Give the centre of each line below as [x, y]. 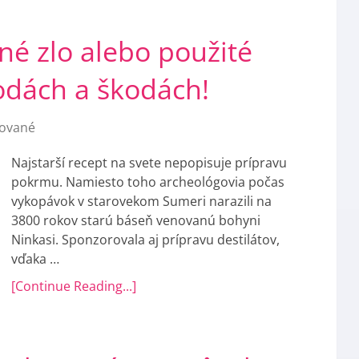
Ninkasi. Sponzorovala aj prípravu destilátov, [145, 240]
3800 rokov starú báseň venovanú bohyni [136, 220]
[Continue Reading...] [74, 286]
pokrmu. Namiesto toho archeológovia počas [148, 182]
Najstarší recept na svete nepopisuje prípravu [149, 163]
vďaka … [35, 259]
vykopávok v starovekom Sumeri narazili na [141, 201]
